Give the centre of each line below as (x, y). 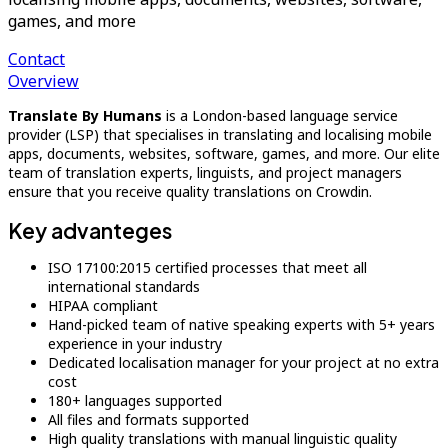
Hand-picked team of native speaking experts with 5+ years (241, 324)
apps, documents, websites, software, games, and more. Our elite (224, 153)
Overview (43, 81)
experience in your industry (135, 343)
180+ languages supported (135, 400)
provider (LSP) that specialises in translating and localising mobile (220, 134)
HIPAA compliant (103, 305)
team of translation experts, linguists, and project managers (205, 172)
